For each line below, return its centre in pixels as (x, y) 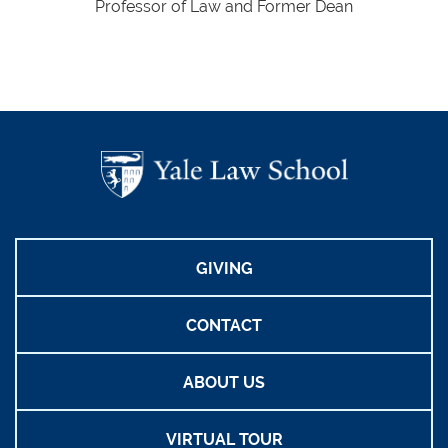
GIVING (224, 268)
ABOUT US (224, 382)
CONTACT (224, 325)
